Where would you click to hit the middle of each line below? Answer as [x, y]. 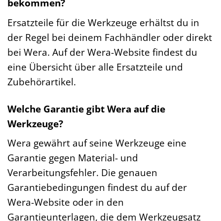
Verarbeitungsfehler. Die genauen [82, 173]
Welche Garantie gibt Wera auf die [86, 109]
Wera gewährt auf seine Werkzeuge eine [97, 143]
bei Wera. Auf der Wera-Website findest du [102, 52]
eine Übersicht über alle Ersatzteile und [95, 67]
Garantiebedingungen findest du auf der [97, 187]
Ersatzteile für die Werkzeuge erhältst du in [103, 22]
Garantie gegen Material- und [73, 158]
